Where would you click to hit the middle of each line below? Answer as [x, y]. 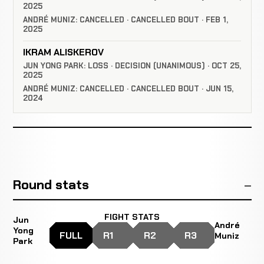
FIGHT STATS [132, 217]
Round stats [51, 185]
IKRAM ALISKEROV [63, 52]
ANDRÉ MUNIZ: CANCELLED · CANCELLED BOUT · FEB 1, [126, 19]
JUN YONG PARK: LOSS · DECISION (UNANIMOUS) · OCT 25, [132, 66]
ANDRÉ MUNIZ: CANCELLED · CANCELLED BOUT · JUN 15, [128, 88]
